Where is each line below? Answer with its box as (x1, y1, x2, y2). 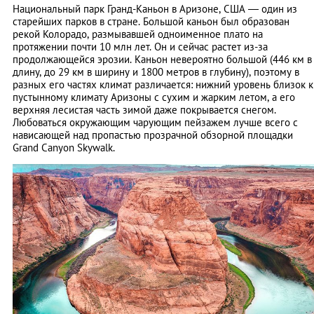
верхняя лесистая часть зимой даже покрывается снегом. (13, 103, 276, 117)
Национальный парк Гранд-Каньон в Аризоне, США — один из (13, 2, 297, 16)
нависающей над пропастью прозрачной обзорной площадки (13, 128, 293, 142)
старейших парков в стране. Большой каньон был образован (13, 15, 289, 29)
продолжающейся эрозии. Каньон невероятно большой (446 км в (13, 53, 312, 67)
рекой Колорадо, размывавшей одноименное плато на (13, 27, 263, 41)
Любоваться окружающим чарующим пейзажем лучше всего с (13, 116, 298, 130)
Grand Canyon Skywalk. (13, 141, 115, 155)
